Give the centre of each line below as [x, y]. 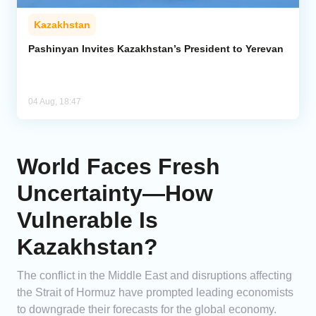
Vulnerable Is [87, 220]
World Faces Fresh [119, 167]
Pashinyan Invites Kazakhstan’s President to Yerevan [156, 49]
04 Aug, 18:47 [55, 102]
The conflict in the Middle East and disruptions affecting [154, 276]
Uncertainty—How [115, 194]
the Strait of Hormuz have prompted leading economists [155, 293]
